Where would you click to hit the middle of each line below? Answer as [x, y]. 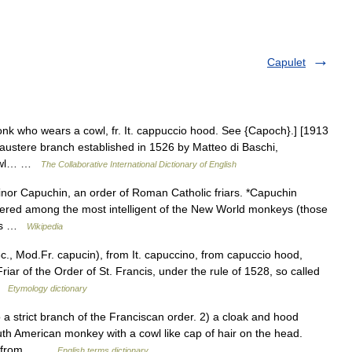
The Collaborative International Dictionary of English [139, 164]
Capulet [286, 62]
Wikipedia [45, 226]
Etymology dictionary [48, 288]
